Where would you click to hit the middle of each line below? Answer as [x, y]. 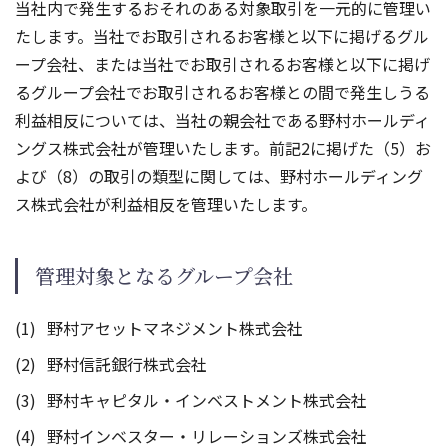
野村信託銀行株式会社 [127, 364]
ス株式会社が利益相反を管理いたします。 [166, 204]
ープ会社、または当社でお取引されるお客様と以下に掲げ [222, 64]
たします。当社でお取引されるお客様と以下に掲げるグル [222, 36]
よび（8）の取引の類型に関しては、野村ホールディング [219, 176]
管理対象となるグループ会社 [164, 275]
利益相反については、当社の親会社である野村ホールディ [222, 120]
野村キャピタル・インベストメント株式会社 [207, 400]
